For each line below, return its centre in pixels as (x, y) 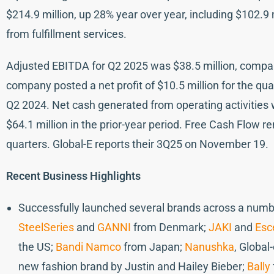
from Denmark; (170, 227)
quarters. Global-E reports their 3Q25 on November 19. (137, 144)
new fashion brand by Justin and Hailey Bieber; (133, 266)
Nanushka (209, 246)
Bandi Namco (88, 246)
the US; (37, 246)
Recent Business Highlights (73, 176)
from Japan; (153, 246)
